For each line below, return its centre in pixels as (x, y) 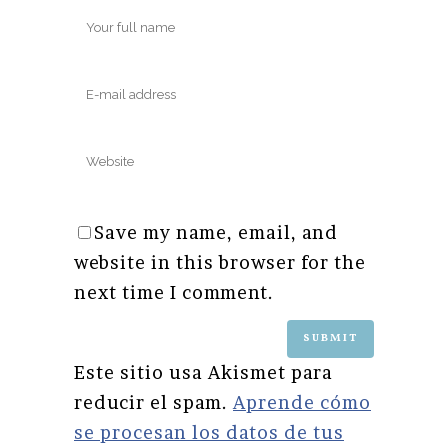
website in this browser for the (220, 262)
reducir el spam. (153, 402)
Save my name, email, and (216, 232)
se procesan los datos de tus (209, 432)
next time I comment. (174, 292)
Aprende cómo (302, 402)
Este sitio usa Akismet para (203, 372)
